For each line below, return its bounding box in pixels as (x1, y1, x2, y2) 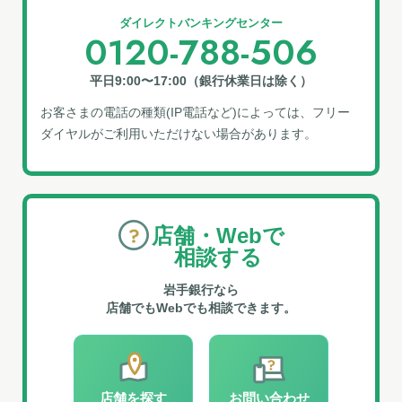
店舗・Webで (151, 223, 284, 248)
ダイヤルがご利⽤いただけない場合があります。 (40, 127, 317, 141)
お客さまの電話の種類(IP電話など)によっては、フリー (40, 105, 350, 119)
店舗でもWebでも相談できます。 (106, 301, 296, 315)
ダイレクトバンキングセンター (119, 16, 283, 30)
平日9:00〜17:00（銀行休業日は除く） (90, 74, 312, 88)
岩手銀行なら (163, 283, 239, 297)
